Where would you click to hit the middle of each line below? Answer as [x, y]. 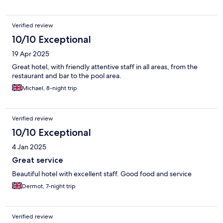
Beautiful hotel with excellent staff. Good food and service [102, 173]
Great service [38, 160]
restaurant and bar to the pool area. [67, 75]
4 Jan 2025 [29, 147]
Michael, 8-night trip [50, 88]
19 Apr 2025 [31, 54]
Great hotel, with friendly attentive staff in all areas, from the [105, 66]
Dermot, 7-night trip [49, 186]
